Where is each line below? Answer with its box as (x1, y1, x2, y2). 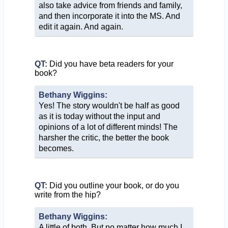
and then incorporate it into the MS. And (38, 11, 180, 20)
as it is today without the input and (38, 111, 160, 121)
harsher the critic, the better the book (38, 133, 169, 142)
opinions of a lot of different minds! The (38, 122, 178, 131)
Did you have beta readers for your (47, 59, 174, 68)
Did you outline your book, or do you (47, 181, 179, 190)
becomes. (38, 144, 74, 153)
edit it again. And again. (38, 22, 123, 31)
